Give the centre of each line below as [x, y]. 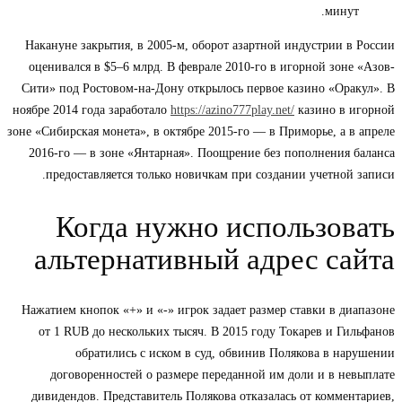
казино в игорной [345, 110]
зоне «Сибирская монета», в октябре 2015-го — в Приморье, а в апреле [201, 132]
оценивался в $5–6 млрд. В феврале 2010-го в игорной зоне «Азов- [212, 67]
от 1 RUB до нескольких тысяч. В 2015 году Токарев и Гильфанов [217, 332]
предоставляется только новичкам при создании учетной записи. [220, 175]
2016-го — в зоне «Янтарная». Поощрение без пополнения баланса [212, 153]
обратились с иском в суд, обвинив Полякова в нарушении [235, 354]
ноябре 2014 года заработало [92, 110]
